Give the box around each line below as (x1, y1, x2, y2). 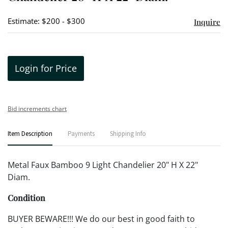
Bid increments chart (8, 104, 67, 113)
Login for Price (15, 62, 77, 74)
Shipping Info (110, 129, 146, 138)
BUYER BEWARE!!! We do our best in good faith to (8, 213, 195, 224)
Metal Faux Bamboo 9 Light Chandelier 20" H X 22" (8, 159, 198, 170)
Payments (68, 129, 95, 138)
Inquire (193, 17, 220, 27)
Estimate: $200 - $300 (8, 16, 85, 26)
